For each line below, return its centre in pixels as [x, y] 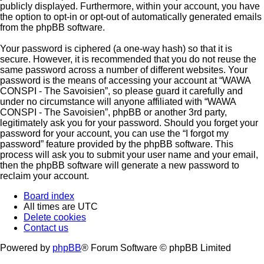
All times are [51, 207]
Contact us [46, 228]
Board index [49, 196]
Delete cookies [55, 217]
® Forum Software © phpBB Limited [156, 248]
